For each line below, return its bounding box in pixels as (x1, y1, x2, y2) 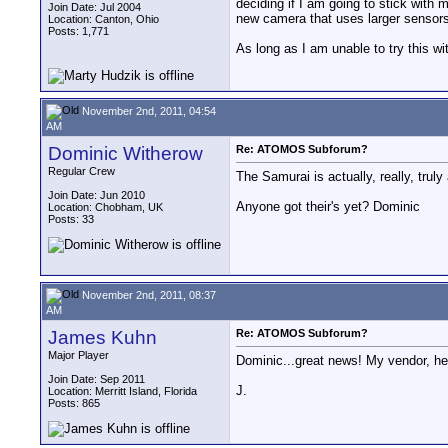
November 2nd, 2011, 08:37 (79, 288, 216, 301)
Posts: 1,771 (48, 25, 109, 37)
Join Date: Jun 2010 (48, 189, 145, 201)
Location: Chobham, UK (48, 201, 163, 213)
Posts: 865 (48, 397, 100, 409)
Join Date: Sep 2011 (48, 373, 145, 385)
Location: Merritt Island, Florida (48, 385, 197, 397)
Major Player (48, 349, 109, 361)
